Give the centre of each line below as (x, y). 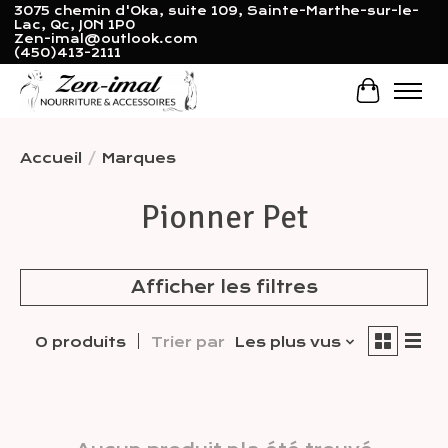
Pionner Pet (224, 217)
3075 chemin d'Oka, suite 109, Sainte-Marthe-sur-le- (216, 11)
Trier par (187, 341)
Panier (401, 100)
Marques (139, 157)
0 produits (80, 341)
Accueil (51, 157)
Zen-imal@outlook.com (105, 39)
